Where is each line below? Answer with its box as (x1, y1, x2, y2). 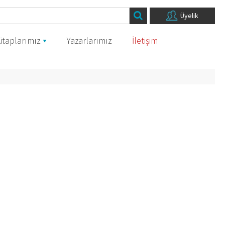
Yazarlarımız (66, 35, 112, 46)
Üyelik (180, 11, 198, 20)
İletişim (132, 35, 158, 46)
